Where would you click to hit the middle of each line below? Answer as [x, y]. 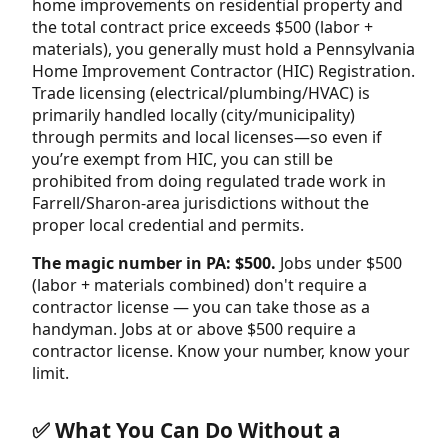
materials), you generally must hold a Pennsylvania [223, 48]
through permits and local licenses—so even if [207, 136]
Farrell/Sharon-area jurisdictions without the [200, 202]
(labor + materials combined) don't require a [199, 284]
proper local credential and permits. [168, 224]
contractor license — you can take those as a [201, 306]
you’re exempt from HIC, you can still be [182, 158]
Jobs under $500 [339, 262]
